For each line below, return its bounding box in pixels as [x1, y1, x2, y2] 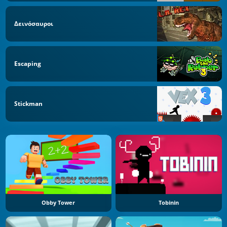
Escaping [14, 59, 41, 68]
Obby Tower [42, 199, 75, 207]
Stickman [14, 99, 43, 108]
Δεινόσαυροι [14, 19, 53, 28]
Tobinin [158, 199, 179, 207]
